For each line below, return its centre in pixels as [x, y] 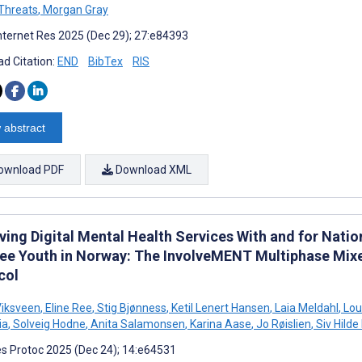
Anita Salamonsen [137, 324]
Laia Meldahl [305, 307]
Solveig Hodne [48, 324]
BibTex [105, 61]
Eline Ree [67, 307]
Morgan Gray [74, 9]
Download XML [152, 169]
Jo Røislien [282, 324]
